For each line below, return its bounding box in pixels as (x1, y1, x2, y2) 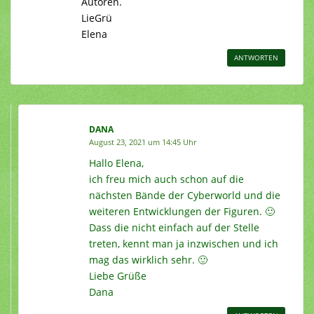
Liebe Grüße (89, 268, 146, 282)
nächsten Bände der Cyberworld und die (89, 188, 280, 202)
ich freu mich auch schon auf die (89, 172, 244, 186)
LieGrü (81, 11, 112, 25)
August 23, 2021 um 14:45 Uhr (89, 136, 196, 147)
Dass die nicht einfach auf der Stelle (89, 220, 259, 234)
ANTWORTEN (234, 52, 278, 62)
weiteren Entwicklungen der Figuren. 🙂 (89, 204, 275, 218)
